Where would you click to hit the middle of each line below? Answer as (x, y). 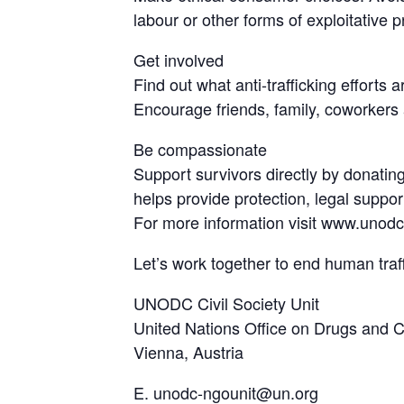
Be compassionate (200, 149)
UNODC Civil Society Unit (226, 303)
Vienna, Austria (188, 352)
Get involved (178, 60)
